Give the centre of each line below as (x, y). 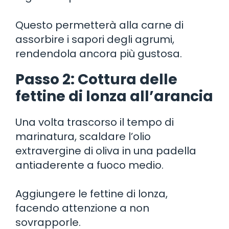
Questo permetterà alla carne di (99, 25)
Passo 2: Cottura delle (96, 79)
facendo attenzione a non (82, 208)
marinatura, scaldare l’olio (83, 136)
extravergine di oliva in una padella (106, 151)
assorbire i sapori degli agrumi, (95, 39)
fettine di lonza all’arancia (114, 96)
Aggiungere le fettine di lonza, (91, 193)
